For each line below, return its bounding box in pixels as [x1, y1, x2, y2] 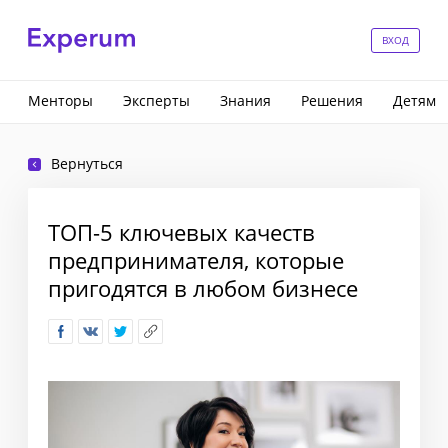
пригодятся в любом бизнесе [48, 273, 358, 303]
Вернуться [51, 154, 123, 173]
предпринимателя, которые [48, 245, 344, 275]
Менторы [28, 91, 93, 110]
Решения [301, 91, 363, 110]
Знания [220, 91, 271, 110]
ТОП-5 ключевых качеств [48, 217, 315, 247]
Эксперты [123, 91, 190, 110]
